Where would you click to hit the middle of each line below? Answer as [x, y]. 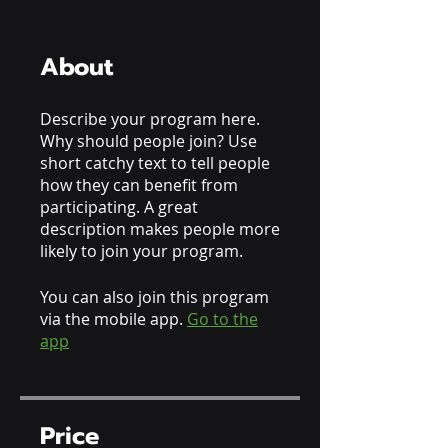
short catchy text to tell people [155, 163]
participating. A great [119, 207]
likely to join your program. [141, 251]
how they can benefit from [139, 185]
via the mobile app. [111, 319]
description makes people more [160, 229]
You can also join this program [154, 297]
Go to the [222, 319]
